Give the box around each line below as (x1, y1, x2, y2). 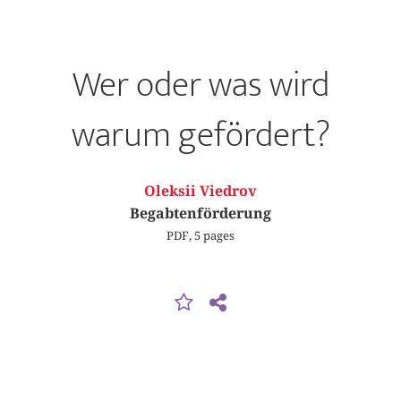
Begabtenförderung (130, 205, 271, 222)
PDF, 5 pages (166, 227, 235, 243)
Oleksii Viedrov (144, 183, 257, 200)
